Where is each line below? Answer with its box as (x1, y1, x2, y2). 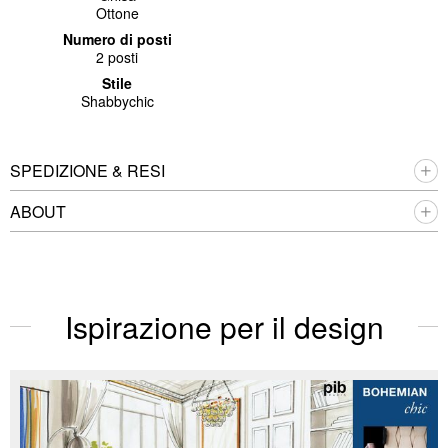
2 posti (96, 46, 138, 67)
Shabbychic (80, 90, 154, 111)
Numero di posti (62, 28, 172, 49)
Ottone (95, 2, 139, 23)
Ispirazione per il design (64, 304, 384, 348)
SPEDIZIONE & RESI (10, 158, 165, 182)
